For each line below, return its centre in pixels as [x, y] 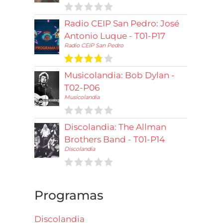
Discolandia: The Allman [115, 127]
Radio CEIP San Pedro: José [122, 23]
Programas [69, 195]
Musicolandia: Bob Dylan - [120, 75]
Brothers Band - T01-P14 [115, 139]
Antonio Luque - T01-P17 [115, 36]
